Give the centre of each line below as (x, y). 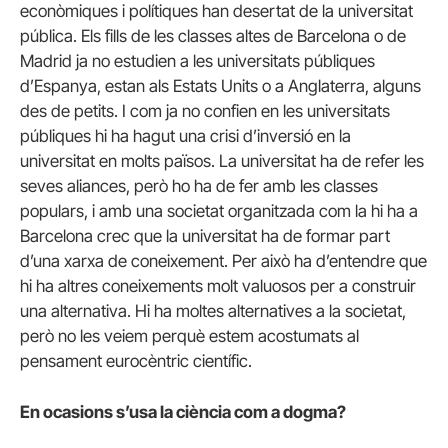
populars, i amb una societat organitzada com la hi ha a (219, 211)
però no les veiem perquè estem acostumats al (189, 336)
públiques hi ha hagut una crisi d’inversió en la (185, 136)
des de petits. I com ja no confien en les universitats (205, 111)
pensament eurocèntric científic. (136, 361)
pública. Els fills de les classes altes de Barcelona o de (213, 36)
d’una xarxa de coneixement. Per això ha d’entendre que (223, 261)
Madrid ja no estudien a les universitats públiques (197, 61)
